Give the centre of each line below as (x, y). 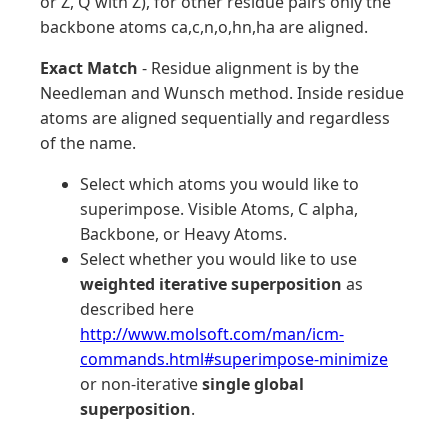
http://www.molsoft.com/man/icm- (212, 334)
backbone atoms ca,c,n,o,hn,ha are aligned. (204, 27)
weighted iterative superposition (211, 284)
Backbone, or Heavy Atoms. (183, 234)
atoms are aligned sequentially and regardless (215, 118)
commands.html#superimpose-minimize (234, 359)
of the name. (88, 143)
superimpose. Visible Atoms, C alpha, (219, 209)
